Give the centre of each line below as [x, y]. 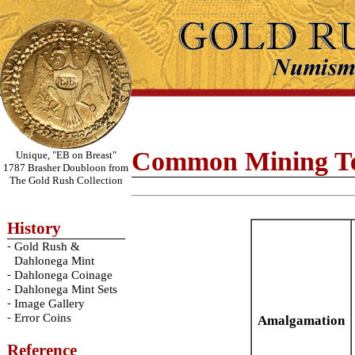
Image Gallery [49, 303]
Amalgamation [301, 321]
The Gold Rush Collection [66, 180]
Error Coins [42, 318]
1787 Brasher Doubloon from [66, 168]
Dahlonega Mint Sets [65, 289]
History [34, 228]
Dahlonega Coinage [63, 275]
